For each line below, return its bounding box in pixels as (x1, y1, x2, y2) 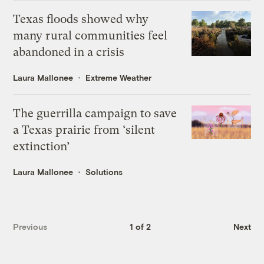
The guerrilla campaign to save (13, 107, 177, 121)
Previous (13, 221, 48, 232)
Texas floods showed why (13, 12, 149, 27)
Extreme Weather (85, 72, 152, 83)
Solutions (85, 167, 123, 177)
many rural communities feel (13, 29, 168, 43)
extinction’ (13, 140, 71, 154)
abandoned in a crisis (13, 45, 125, 60)
